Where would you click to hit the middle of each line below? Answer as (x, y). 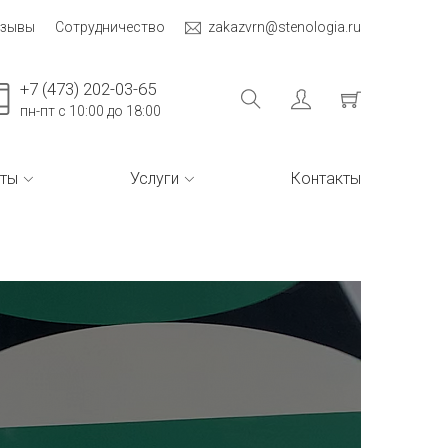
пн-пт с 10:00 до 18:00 (90, 111)
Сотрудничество (110, 27)
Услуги (154, 178)
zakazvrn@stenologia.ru (284, 27)
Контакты (326, 178)
